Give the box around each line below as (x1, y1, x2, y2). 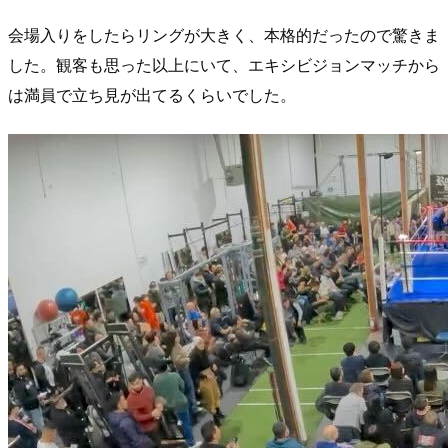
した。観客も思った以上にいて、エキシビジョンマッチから (8, 52, 440, 76)
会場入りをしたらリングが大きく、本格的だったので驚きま (8, 22, 440, 46)
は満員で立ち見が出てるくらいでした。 (8, 82, 296, 106)
